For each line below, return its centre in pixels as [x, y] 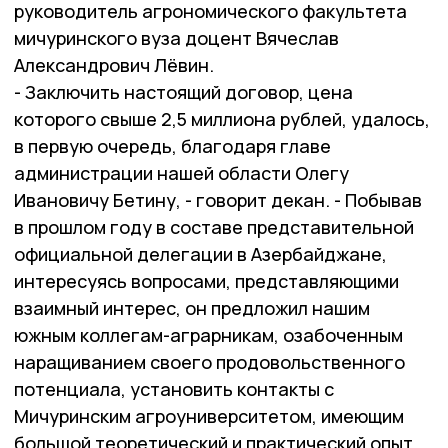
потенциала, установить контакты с [174, 389]
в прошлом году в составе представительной [214, 227]
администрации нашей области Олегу [181, 173]
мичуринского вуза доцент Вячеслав [176, 38]
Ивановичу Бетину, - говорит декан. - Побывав [218, 200]
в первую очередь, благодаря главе [172, 146]
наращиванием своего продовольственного [209, 362]
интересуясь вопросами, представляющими [206, 281]
